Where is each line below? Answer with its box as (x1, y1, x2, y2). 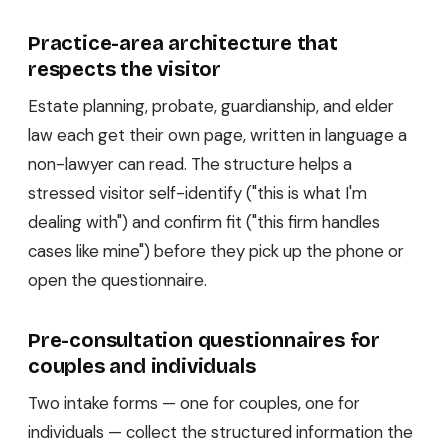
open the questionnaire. (28, 268, 207, 291)
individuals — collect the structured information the (28, 420, 413, 443)
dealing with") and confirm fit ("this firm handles (28, 210, 380, 233)
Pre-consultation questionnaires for (28, 327, 380, 352)
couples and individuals (28, 353, 256, 378)
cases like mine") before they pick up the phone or (28, 239, 404, 262)
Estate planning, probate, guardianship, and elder (28, 94, 394, 117)
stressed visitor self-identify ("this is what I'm (28, 181, 367, 204)
